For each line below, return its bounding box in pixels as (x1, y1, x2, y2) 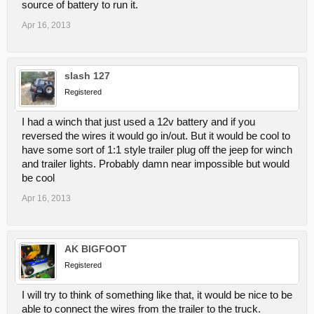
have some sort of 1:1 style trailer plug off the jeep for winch (22, 144, 292, 156)
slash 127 (64, 70, 110, 81)
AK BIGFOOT (64, 243, 127, 254)
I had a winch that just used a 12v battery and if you (22, 116, 255, 128)
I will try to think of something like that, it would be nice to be (22, 289, 292, 301)
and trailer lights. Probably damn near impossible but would (22, 158, 289, 170)
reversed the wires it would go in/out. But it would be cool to (22, 130, 290, 142)
